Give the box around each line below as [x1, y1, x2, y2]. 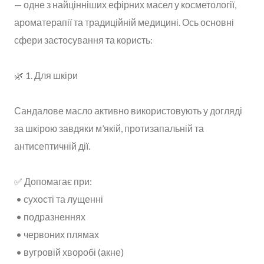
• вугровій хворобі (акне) [14, 246, 124, 258]
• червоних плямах [14, 228, 99, 240]
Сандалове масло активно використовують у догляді [14, 104, 242, 116]
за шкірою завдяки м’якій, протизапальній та [14, 122, 204, 134]
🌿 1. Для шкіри [14, 69, 78, 81]
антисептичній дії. [14, 140, 90, 151]
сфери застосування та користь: [14, 34, 153, 45]
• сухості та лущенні [14, 193, 103, 204]
